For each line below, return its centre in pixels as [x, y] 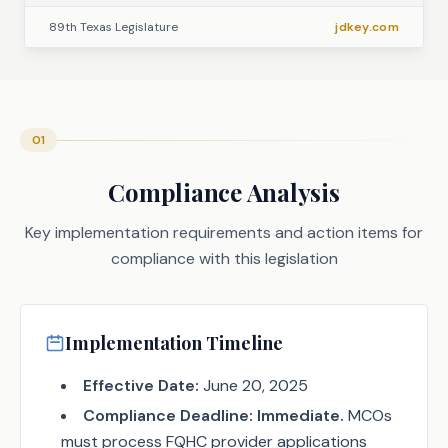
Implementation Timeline [174, 343]
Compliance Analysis [224, 192]
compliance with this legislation [224, 258]
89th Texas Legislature [113, 27]
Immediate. [300, 415]
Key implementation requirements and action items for [224, 232]
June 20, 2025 [253, 385]
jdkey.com [367, 27]
